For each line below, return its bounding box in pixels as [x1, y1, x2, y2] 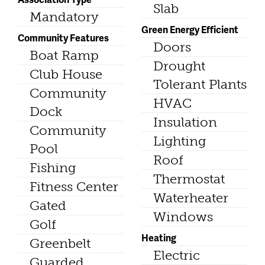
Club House [30, 66, 102, 82]
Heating [141, 230, 176, 244]
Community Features [18, 30, 109, 44]
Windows [153, 208, 213, 225]
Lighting [153, 132, 206, 149]
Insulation [153, 114, 217, 130]
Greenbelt [30, 235, 91, 251]
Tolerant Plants [153, 76, 247, 92]
